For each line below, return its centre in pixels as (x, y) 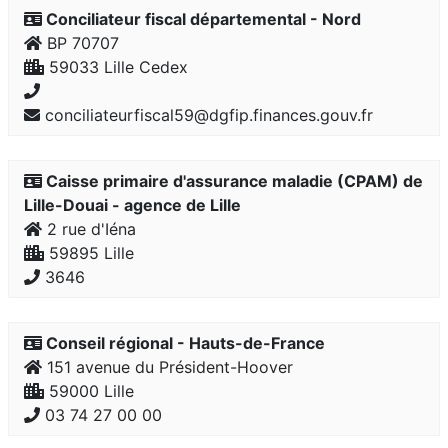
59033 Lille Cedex (116, 67)
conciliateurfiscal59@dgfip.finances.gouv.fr (206, 115)
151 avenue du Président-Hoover (167, 367)
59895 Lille (89, 253)
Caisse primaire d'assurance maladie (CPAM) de (232, 181)
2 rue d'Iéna (89, 229)
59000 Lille (89, 391)
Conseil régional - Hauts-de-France (183, 343)
